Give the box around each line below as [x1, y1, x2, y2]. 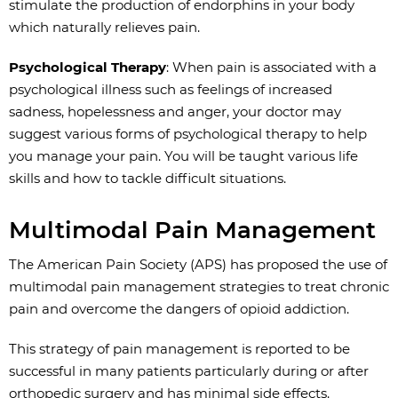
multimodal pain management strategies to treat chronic [9, 278, 389, 295]
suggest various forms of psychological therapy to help [9, 125, 367, 142]
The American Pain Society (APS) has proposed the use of [9, 256, 387, 273]
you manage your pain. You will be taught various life [9, 147, 358, 164]
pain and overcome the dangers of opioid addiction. [9, 300, 349, 317]
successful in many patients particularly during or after [9, 362, 369, 379]
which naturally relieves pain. [9, 19, 200, 36]
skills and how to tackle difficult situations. [9, 170, 286, 187]
